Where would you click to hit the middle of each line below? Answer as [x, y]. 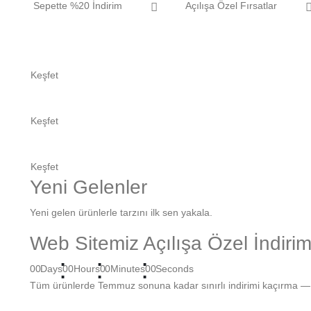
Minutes [127, 269]
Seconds [175, 269]
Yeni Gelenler [89, 187]
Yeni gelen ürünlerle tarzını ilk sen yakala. [121, 213]
